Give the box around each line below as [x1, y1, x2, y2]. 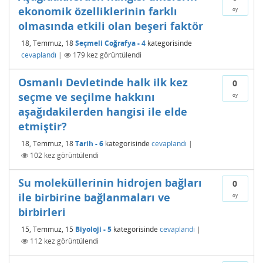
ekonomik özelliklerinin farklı [18, 4, 177, 18]
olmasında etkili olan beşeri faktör [18, 19, 203, 33]
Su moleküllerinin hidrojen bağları [18, 176, 202, 190]
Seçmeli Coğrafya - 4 [75, 38, 146, 48]
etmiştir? [18, 119, 67, 133]
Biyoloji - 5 [75, 224, 112, 234]
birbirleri [18, 205, 66, 219]
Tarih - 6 [75, 138, 103, 149]
